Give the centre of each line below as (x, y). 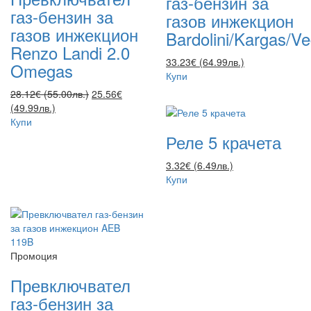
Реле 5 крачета (224, 142)
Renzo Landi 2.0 (70, 53)
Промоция (34, 255)
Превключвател (70, 285)
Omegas (42, 71)
